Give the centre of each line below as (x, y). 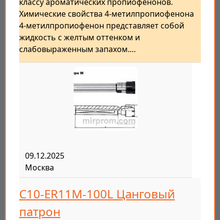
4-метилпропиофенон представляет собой (102, 26)
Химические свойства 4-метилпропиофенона (107, 14)
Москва (40, 168)
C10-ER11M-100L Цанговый (97, 194)
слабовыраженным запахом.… (78, 49)
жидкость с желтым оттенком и (80, 38)
